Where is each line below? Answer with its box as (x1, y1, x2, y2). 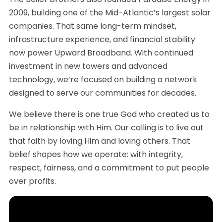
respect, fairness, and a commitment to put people (9, 162, 209, 173)
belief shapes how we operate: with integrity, (9, 148, 183, 160)
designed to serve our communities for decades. (9, 87, 196, 99)
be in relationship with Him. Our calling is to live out (9, 121, 204, 133)
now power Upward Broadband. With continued (9, 47, 193, 58)
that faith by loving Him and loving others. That (9, 135, 190, 147)
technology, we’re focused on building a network (9, 73, 197, 85)
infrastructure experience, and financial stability (9, 33, 195, 45)
